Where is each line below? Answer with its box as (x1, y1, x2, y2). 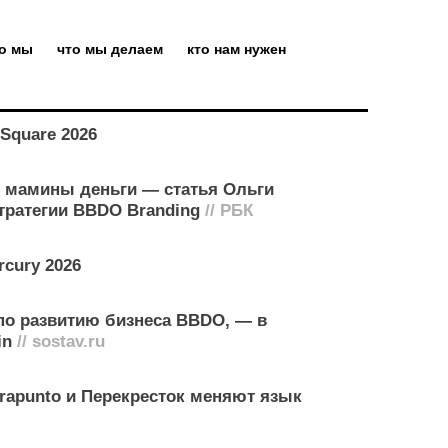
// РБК (200, 201, 253, 220)
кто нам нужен (187, 41, 286, 57)
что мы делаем (57, 41, 163, 57)
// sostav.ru (12, 332, 105, 351)
